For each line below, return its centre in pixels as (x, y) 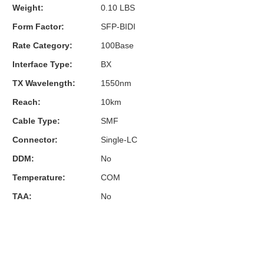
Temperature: (39, 177)
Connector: (35, 139)
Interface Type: (42, 64)
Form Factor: (38, 26)
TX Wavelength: (44, 83)
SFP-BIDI (118, 26)
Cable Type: (36, 121)
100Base (117, 45)
